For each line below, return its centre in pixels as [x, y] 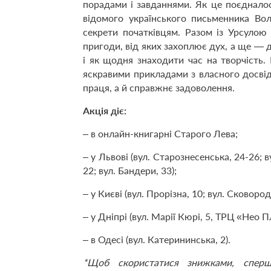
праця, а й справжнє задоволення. [159, 87]
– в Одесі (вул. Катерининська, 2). [157, 239]
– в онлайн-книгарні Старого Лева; [160, 133]
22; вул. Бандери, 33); [130, 170]
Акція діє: [105, 110]
